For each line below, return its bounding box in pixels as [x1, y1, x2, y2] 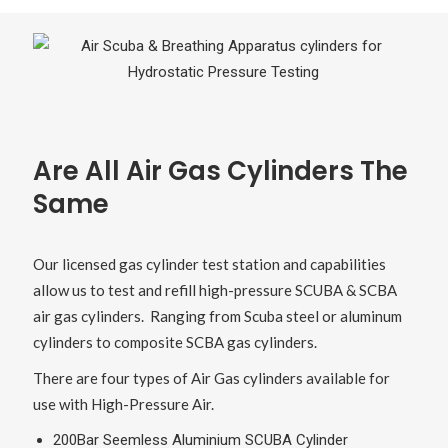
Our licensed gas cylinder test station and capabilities [32, 255, 386, 274]
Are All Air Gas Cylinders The [32, 153, 408, 190]
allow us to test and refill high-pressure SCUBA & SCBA [32, 281, 397, 300]
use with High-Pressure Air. [32, 395, 214, 414]
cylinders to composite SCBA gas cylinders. [32, 333, 317, 352]
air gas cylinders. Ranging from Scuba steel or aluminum [32, 307, 402, 326]
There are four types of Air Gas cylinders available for [32, 369, 390, 388]
